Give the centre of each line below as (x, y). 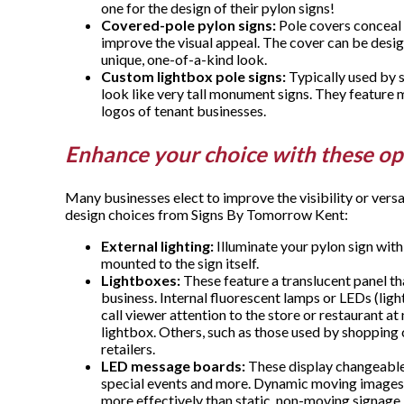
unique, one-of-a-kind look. (184, 60)
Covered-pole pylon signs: (188, 25)
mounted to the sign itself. (180, 263)
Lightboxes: (141, 280)
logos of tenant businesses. (185, 111)
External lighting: (157, 246)
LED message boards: (173, 366)
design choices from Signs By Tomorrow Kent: (207, 215)
